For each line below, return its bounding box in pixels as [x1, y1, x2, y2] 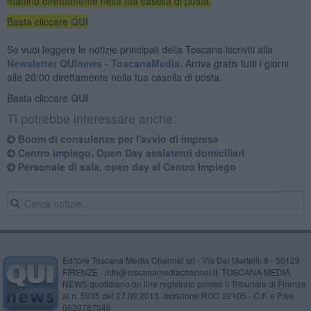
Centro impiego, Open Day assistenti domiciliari [15, 145, 244, 160]
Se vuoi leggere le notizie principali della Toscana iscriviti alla [6, 42, 273, 56]
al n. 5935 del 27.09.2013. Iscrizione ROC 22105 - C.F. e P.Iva [62, 289, 294, 301]
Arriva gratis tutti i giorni [182, 56, 289, 70]
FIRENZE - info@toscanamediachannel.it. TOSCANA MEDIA [62, 265, 290, 278]
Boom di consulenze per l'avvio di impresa [15, 131, 219, 146]
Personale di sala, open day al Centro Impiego [15, 159, 236, 174]
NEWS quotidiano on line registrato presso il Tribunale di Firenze [62, 277, 306, 289]
